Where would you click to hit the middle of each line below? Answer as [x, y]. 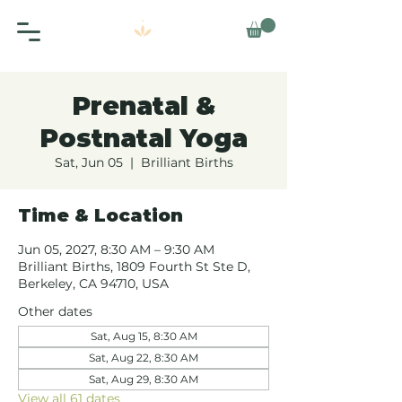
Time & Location [100, 216]
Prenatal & [144, 106]
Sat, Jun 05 [88, 163]
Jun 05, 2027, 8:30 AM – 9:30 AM [116, 250]
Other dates [55, 312]
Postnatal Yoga [144, 139]
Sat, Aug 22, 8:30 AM [144, 358]
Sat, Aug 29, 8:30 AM [144, 380]
